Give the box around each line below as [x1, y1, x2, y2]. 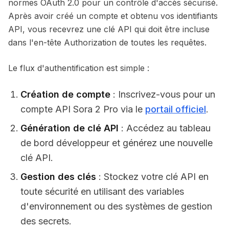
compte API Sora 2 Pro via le [20, 104, 145, 114]
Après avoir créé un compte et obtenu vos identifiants [8, 11, 218, 21]
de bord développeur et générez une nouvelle [20, 138, 213, 148]
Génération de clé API [20, 123, 119, 133]
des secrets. [20, 216, 72, 226]
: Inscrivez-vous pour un [110, 89, 215, 100]
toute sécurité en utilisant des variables [20, 186, 184, 197]
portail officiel [145, 104, 206, 114]
